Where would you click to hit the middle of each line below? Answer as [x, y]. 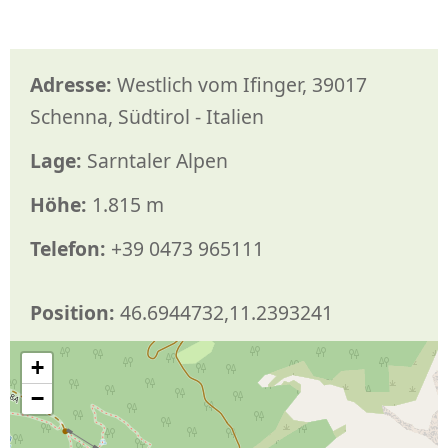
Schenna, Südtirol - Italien [147, 117]
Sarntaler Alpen [155, 161]
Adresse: [71, 85]
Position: [72, 313]
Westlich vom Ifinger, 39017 [239, 85]
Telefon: [68, 249]
